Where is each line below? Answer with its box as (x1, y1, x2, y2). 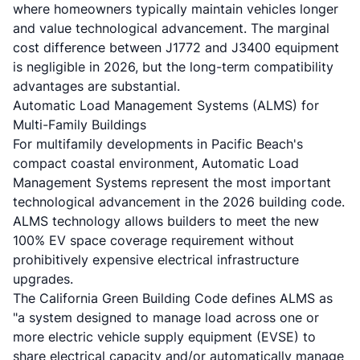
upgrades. (13, 271, 73, 287)
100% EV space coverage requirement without (13, 232, 294, 248)
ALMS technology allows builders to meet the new (13, 213, 319, 229)
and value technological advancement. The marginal (13, 20, 329, 36)
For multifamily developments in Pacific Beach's (13, 136, 303, 152)
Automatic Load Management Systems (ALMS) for (13, 97, 319, 113)
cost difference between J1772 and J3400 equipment (13, 39, 339, 55)
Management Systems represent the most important (13, 174, 331, 190)
